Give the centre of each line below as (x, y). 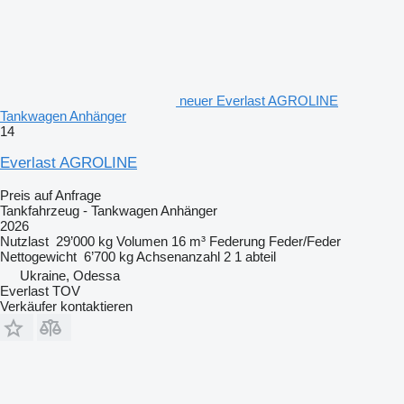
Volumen (142, 241)
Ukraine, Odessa (70, 275)
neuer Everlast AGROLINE (259, 100)
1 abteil (255, 256)
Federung (237, 241)
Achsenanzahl (178, 256)
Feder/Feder (305, 241)
